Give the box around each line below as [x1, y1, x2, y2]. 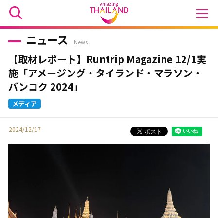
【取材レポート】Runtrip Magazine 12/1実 [8, 52, 206, 66]
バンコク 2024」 [8, 79, 83, 93]
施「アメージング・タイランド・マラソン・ [8, 66, 202, 80]
